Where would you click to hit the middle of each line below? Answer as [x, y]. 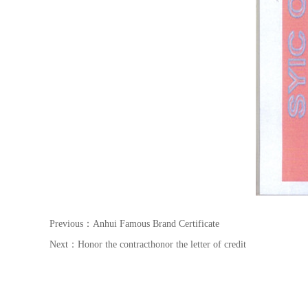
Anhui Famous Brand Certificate [156, 224]
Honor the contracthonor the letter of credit [162, 244]
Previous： [71, 224]
